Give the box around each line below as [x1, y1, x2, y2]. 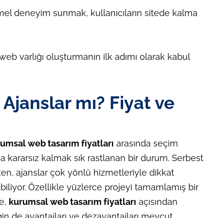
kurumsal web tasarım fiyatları [8, 197, 136, 207]
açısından [136, 197, 178, 207]
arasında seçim [113, 138, 178, 149]
